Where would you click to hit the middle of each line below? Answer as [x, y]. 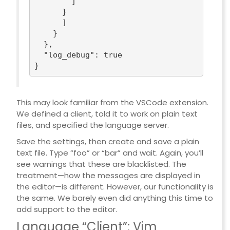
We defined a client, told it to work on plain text [107, 114]
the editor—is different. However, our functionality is [115, 187]
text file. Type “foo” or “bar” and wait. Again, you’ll [110, 153]
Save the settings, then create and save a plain [108, 142]
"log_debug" [69, 55]
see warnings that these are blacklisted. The [101, 164]
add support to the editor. [66, 209]
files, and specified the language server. [92, 125]
